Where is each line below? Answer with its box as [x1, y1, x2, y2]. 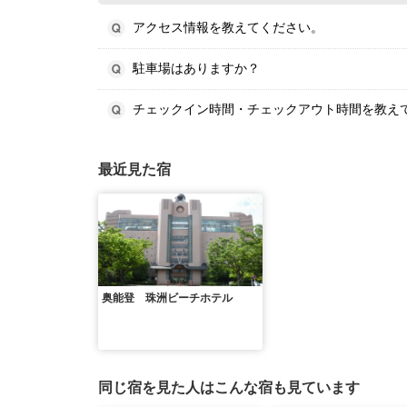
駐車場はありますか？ [133, 62, 260, 75]
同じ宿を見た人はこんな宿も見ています [98, 380, 360, 395]
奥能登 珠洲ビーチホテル [102, 292, 233, 304]
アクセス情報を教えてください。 [133, 21, 323, 35]
